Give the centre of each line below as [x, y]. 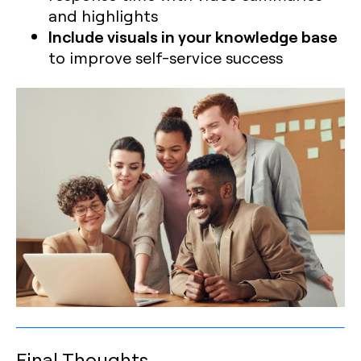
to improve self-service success [166, 57]
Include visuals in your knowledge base [193, 36]
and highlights [103, 15]
